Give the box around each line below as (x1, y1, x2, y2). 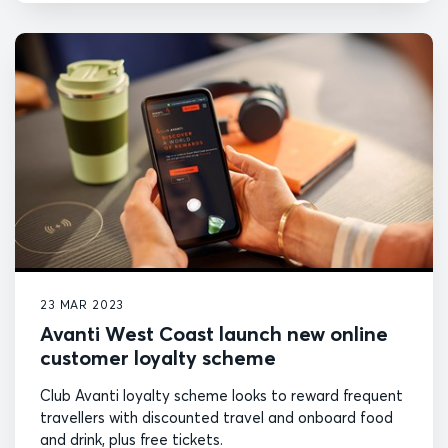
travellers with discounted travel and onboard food (40, 407, 393, 427)
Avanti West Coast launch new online (40, 320, 388, 346)
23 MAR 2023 (40, 296, 125, 312)
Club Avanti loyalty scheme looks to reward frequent (40, 385, 403, 405)
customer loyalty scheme (40, 344, 276, 370)
